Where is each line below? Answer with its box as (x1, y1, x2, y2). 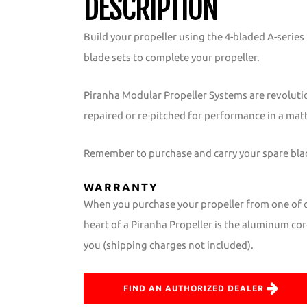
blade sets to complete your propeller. (84, 51, 260, 64)
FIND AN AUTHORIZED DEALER (123, 284, 264, 293)
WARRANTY (84, 181, 159, 194)
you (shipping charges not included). (84, 239, 254, 251)
